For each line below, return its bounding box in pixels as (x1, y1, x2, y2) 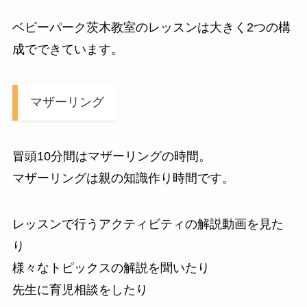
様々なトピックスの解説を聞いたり (12, 261, 210, 275)
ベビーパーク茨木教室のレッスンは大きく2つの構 (12, 20, 291, 34)
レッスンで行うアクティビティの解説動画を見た (12, 217, 284, 232)
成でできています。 (12, 42, 123, 56)
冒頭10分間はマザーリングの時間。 (12, 149, 211, 163)
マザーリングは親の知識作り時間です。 (12, 171, 234, 185)
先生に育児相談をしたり (12, 283, 148, 297)
